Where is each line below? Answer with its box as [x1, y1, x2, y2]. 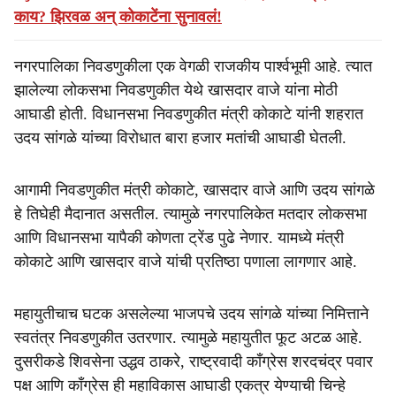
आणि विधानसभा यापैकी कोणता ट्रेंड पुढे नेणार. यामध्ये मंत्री [14, 229, 344, 247]
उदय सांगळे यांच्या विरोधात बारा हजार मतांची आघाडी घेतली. [14, 129, 346, 147]
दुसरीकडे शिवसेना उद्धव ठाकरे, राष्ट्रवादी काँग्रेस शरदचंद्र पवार [14, 353, 373, 370]
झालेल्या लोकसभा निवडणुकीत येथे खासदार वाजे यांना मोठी [14, 81, 338, 99]
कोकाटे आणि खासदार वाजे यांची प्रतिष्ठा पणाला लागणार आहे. [14, 253, 357, 270]
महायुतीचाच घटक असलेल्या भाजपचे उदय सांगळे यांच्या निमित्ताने [14, 305, 369, 323]
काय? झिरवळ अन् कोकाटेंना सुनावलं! [14, 8, 222, 26]
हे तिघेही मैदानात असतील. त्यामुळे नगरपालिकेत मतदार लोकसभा [14, 205, 367, 223]
